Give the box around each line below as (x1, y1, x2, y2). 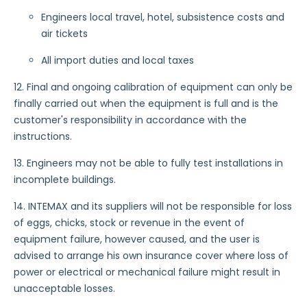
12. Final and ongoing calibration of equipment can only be (14, 80, 293, 94)
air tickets (41, 27, 88, 40)
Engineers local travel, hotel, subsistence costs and (41, 10, 284, 24)
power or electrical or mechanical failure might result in (14, 265, 280, 279)
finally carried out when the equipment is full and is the (14, 97, 278, 110)
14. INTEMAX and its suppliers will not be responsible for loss (14, 199, 292, 213)
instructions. (14, 130, 72, 143)
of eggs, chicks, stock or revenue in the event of (14, 216, 245, 230)
